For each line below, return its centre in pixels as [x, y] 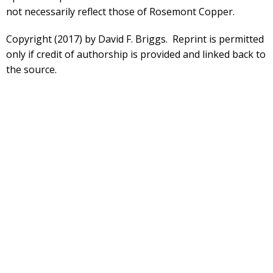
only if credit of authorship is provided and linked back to [136, 55]
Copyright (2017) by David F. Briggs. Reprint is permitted [135, 39]
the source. [31, 70]
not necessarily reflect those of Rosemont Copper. [120, 12]
